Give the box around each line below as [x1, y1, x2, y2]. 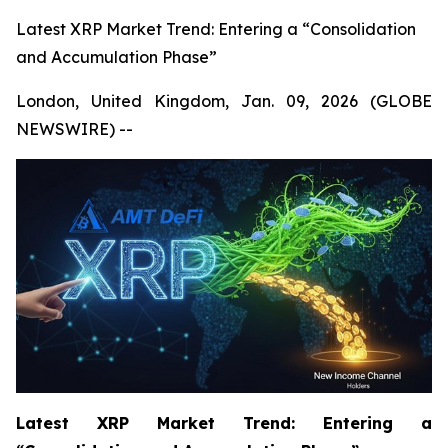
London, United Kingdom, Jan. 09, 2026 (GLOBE [16, 91, 432, 111]
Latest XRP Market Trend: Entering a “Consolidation [16, 19, 416, 39]
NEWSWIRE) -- [16, 119, 133, 139]
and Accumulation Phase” [16, 47, 217, 67]
